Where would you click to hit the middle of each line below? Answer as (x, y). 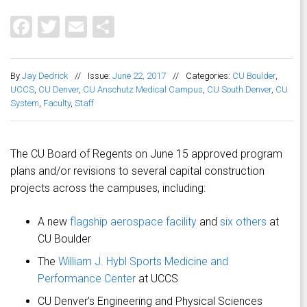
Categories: (209, 76)
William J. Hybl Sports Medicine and (143, 262)
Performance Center (87, 279)
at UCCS (157, 279)
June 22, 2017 (139, 76)
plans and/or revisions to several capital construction (137, 171)
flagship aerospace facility (133, 222)
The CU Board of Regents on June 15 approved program (146, 154)
